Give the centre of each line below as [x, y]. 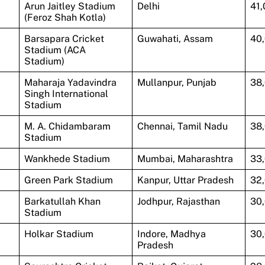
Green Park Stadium [68, 180]
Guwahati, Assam [175, 38]
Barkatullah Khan [62, 201]
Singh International [66, 93]
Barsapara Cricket [64, 38]
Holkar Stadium [59, 234]
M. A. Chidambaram [67, 126]
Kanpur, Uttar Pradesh [185, 180]
